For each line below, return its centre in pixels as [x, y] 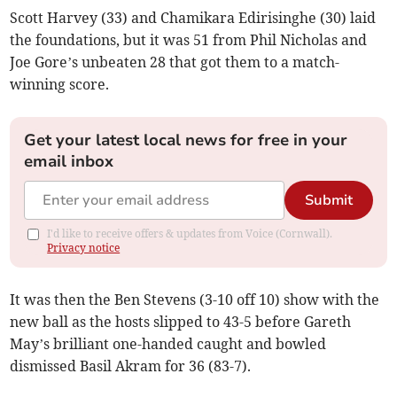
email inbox [69, 161]
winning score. [60, 84]
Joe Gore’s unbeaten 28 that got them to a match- [175, 62]
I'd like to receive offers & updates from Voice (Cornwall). [190, 233]
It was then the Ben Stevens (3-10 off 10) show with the [195, 299]
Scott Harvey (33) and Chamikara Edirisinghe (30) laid [193, 17]
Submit [328, 200]
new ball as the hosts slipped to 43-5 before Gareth [181, 321]
